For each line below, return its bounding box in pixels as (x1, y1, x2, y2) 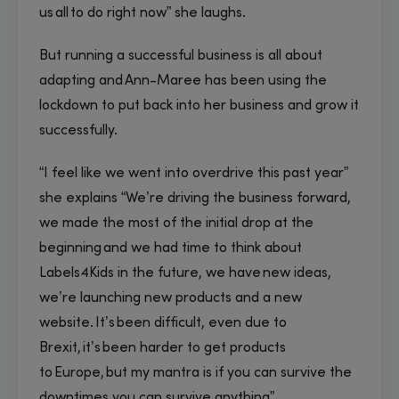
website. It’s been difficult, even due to (39, 315, 287, 330)
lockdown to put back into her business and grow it (39, 98, 359, 113)
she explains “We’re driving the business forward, (39, 191, 351, 206)
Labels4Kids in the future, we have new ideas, (39, 265, 331, 281)
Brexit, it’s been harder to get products (39, 340, 286, 355)
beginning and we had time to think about (39, 240, 302, 256)
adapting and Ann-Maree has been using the (39, 73, 327, 88)
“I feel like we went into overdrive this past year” (39, 166, 348, 181)
